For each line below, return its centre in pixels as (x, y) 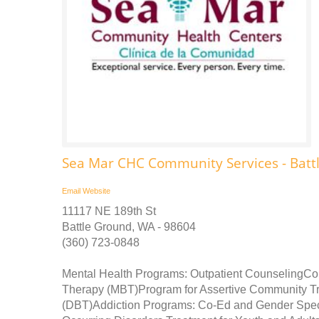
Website (96, 191)
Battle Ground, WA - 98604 (129, 227)
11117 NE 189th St (109, 211)
